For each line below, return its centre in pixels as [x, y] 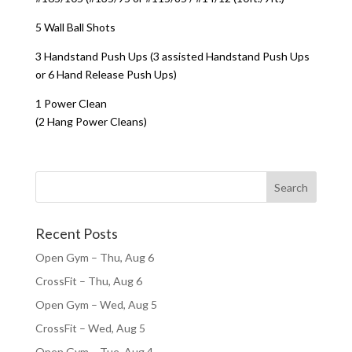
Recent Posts [76, 233]
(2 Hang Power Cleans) [91, 121]
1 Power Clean [71, 103]
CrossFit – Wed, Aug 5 [90, 328]
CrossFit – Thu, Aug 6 [88, 281]
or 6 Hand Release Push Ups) [106, 74]
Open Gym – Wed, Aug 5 [96, 304]
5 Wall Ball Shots [75, 27]
